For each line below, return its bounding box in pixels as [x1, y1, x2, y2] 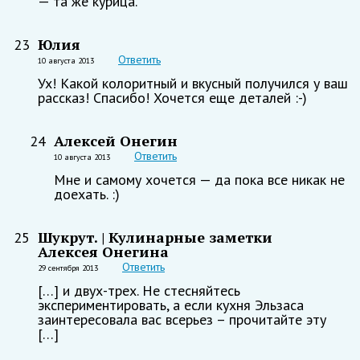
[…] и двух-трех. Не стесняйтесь [38, 280, 240, 300]
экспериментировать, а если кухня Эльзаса [38, 295, 304, 314]
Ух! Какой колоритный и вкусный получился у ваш [38, 73, 348, 92]
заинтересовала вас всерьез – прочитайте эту [38, 309, 326, 329]
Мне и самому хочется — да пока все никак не [54, 170, 345, 189]
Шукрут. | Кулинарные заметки [38, 227, 272, 247]
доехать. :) [54, 184, 120, 203]
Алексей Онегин [54, 130, 178, 150]
